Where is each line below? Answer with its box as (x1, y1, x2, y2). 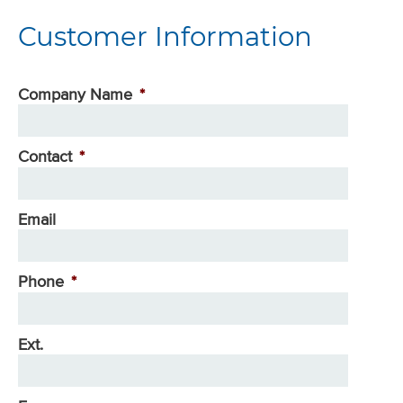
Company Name (18, 83, 132, 105)
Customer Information (18, 21, 312, 52)
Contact (18, 145, 72, 168)
